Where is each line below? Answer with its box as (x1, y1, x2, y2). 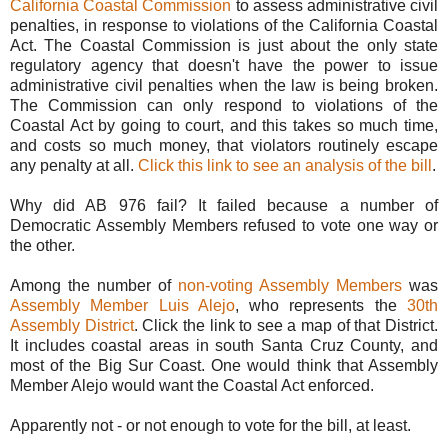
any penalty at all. (10, 156, 138, 174)
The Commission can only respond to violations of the (10, 96, 438, 114)
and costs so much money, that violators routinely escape (10, 136, 438, 154)
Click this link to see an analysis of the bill (138, 156, 432, 174)
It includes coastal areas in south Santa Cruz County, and (10, 336, 438, 354)
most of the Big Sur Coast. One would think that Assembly (10, 356, 438, 374)
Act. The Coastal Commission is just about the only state (10, 36, 438, 54)
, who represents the (234, 296, 408, 314)
